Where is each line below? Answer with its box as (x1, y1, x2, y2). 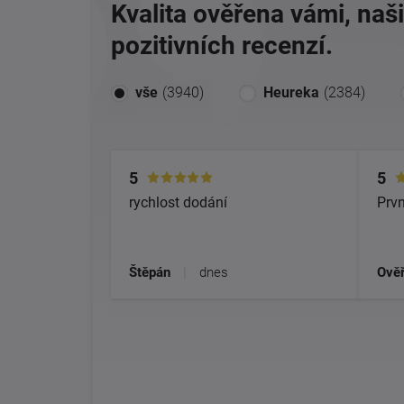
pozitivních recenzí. (111, 31, 333, 60)
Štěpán (129, 263, 170, 280)
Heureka (263, 84, 319, 101)
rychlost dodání (129, 193, 227, 211)
